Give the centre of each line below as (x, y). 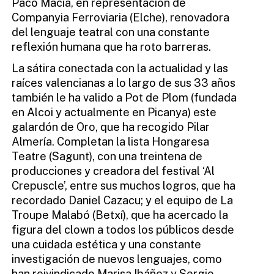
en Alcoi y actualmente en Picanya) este (114, 113)
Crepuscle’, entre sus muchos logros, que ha (123, 186)
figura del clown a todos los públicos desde (123, 230)
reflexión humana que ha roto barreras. (111, 47)
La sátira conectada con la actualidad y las (120, 68)
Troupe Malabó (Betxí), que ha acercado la (120, 215)
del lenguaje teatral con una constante (110, 32)
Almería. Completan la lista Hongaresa (110, 142)
